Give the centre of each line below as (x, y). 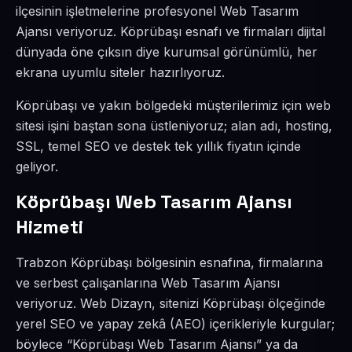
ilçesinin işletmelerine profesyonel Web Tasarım (157, 11)
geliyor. (37, 167)
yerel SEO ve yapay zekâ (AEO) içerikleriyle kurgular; (175, 324)
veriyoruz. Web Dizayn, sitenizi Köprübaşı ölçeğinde (170, 303)
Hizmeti (49, 227)
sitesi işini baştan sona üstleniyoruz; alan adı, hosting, (174, 126)
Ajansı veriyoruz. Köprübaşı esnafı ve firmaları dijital (170, 31)
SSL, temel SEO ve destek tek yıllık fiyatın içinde (158, 146)
